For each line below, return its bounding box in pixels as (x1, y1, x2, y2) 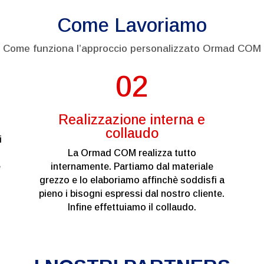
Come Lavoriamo (57, 14, 207, 36)
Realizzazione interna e (58, 112, 206, 128)
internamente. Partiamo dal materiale (50, 161, 213, 172)
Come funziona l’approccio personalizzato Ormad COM (3, 42, 261, 54)
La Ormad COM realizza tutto (67, 148, 196, 159)
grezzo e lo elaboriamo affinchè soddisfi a (39, 175, 225, 186)
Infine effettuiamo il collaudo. (67, 202, 196, 213)
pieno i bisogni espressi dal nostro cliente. (39, 189, 225, 199)
